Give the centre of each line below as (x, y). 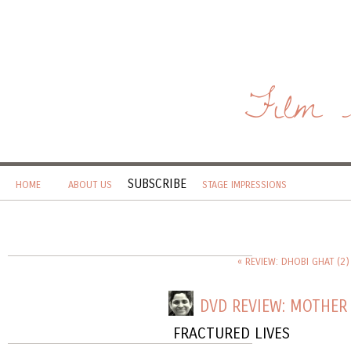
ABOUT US (90, 185)
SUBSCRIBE (157, 184)
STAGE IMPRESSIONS (244, 185)
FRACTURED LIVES (229, 334)
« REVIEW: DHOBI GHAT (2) (293, 262)
